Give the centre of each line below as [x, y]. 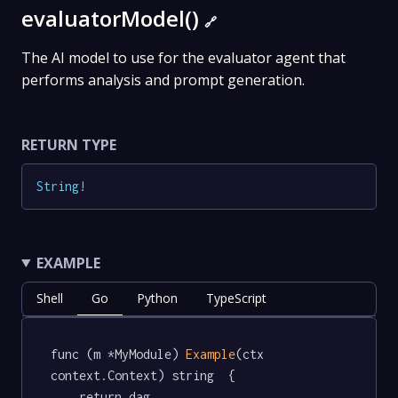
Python [157, 298]
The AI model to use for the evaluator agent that [183, 58]
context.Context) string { [143, 375]
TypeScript [236, 298]
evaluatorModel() [113, 19]
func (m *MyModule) [118, 354]
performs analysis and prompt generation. [163, 80]
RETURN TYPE [69, 145]
